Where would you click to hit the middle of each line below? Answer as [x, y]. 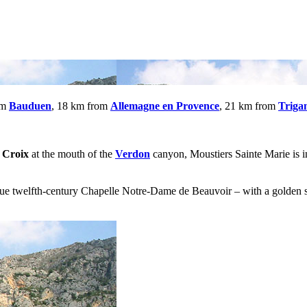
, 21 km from [249, 106]
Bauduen [30, 106]
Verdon [133, 153]
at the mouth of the [72, 153]
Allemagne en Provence [165, 106]
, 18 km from [81, 106]
